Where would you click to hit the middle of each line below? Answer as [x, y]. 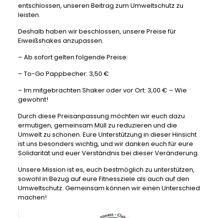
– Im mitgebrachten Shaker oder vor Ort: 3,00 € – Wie [102, 90]
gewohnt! [33, 100]
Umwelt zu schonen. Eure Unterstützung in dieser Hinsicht [107, 135]
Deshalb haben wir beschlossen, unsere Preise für [97, 31]
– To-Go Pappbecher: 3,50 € [63, 74]
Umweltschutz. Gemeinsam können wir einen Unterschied [109, 188]
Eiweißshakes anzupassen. [61, 41]
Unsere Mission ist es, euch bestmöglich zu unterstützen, [106, 170]
